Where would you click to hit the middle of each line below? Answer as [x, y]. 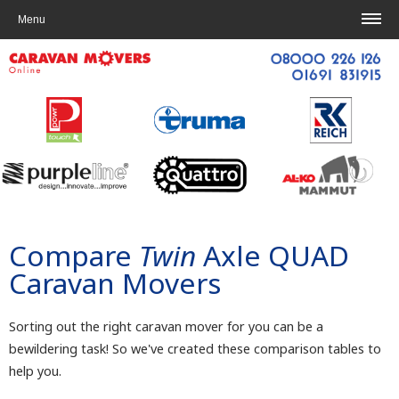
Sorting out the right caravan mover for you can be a [166, 327]
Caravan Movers [115, 283]
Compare [74, 256]
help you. [35, 371]
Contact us [349, 11]
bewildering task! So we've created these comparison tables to [195, 349]
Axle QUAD [273, 256]
